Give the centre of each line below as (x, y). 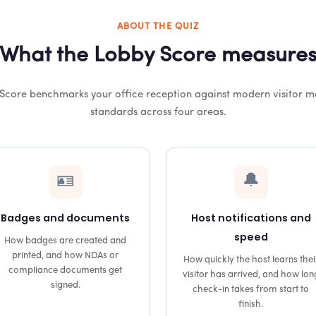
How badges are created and (65, 241)
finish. (251, 304)
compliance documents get (65, 270)
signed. (65, 285)
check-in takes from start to (251, 289)
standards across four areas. (158, 113)
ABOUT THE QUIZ (158, 26)
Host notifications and (251, 218)
